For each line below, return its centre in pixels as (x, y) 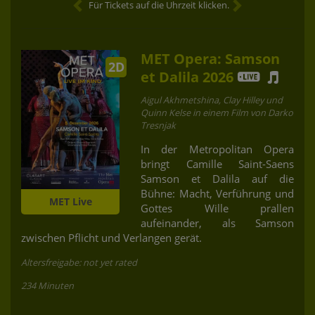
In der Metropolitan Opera (217, 149)
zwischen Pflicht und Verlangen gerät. (111, 237)
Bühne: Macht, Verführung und (217, 193)
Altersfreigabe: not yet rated (79, 262)
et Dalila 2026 (187, 77)
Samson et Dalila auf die (217, 178)
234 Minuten (47, 285)
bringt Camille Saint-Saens (217, 163)
